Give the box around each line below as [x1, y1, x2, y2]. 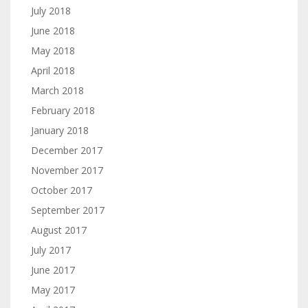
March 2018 [31, 84, 84, 97]
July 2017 [31, 243, 71, 256]
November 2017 [31, 164, 103, 177]
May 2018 [31, 44, 75, 57]
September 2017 [31, 203, 104, 217]
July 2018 [31, 4, 71, 17]
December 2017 [31, 144, 102, 157]
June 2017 [31, 263, 75, 276]
